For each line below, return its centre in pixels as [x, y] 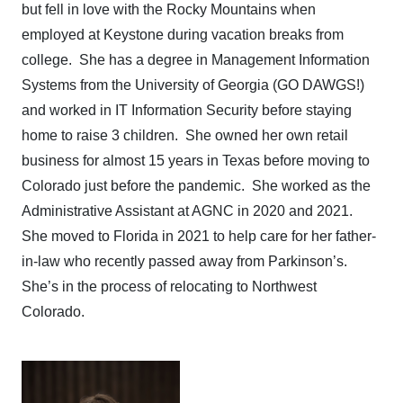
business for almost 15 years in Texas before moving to [196, 161]
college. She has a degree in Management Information [196, 60]
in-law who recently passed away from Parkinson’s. [186, 261]
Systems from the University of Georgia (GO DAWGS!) [193, 85]
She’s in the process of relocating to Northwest [169, 287]
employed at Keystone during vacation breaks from [183, 35]
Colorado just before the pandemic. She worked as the [196, 186]
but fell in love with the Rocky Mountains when [169, 9]
